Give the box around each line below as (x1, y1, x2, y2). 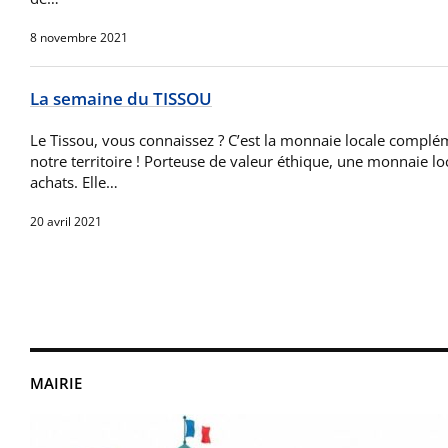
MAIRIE (30, 373, 82, 394)
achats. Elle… (30, 172, 118, 193)
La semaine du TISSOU (30, 87, 212, 111)
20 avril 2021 (30, 213, 102, 231)
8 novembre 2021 (30, 29, 128, 47)
